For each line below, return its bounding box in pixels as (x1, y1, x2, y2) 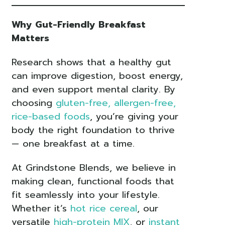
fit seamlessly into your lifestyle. (11, 187, 160, 202)
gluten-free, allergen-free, (55, 96, 176, 110)
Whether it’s (11, 201, 70, 215)
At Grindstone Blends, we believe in (11, 160, 176, 175)
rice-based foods (11, 109, 90, 124)
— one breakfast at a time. (11, 137, 135, 151)
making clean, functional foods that (11, 174, 174, 188)
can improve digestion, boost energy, (11, 69, 183, 83)
